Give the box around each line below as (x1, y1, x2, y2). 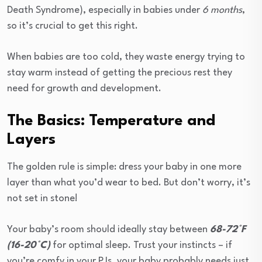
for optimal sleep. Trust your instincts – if (53, 240, 232, 250)
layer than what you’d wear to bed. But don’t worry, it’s (7, 177, 250, 188)
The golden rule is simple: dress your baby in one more (7, 161, 242, 172)
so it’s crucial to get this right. (7, 20, 138, 31)
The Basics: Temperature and (7, 113, 215, 129)
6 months (202, 5, 242, 15)
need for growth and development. (7, 83, 161, 94)
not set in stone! (7, 193, 78, 204)
